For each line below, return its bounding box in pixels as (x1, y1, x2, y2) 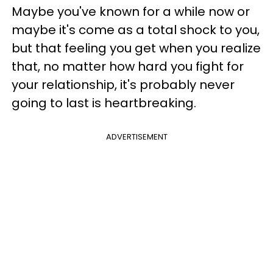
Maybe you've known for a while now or (12, 3, 250, 20)
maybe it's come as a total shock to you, (12, 21, 260, 38)
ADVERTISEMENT (105, 131, 168, 143)
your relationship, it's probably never (12, 76, 235, 93)
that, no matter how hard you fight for (12, 58, 244, 75)
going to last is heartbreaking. (12, 94, 196, 112)
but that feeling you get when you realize (12, 40, 261, 57)
